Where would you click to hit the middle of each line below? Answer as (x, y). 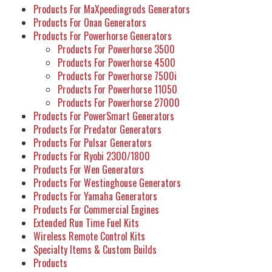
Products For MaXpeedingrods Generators (112, 9)
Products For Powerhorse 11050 (117, 90)
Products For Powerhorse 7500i (117, 76)
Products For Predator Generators (97, 130)
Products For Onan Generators (90, 23)
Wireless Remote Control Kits (89, 236)
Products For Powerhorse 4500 (117, 63)
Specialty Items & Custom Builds (95, 250)
